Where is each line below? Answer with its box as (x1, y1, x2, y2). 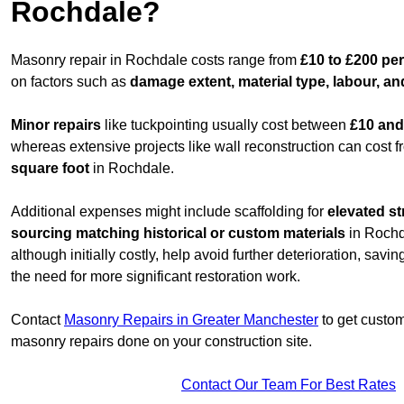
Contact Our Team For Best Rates (181, 376, 396, 392)
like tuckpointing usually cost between (101, 116, 350, 133)
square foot (11, 160, 89, 176)
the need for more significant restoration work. (11, 268, 300, 284)
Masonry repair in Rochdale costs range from (11, 51, 300, 68)
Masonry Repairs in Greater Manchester (64, 311, 318, 327)
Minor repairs (11, 116, 101, 133)
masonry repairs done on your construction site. (11, 333, 312, 349)
